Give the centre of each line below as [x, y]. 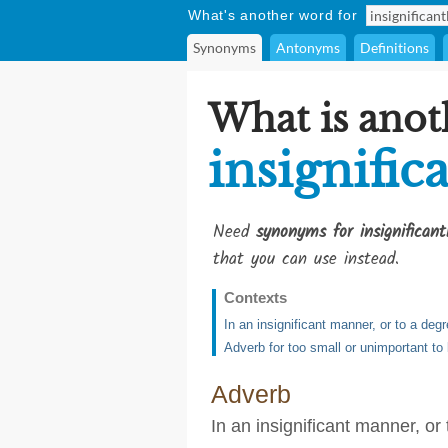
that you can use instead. [306, 259]
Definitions [394, 47]
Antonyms [308, 47]
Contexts [255, 297]
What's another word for [273, 15]
